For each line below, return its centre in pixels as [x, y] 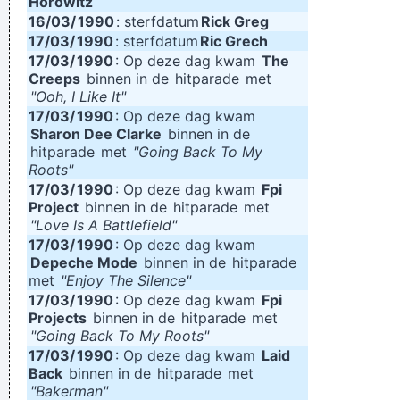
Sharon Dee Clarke [96, 134]
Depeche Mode [84, 262]
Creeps [54, 79]
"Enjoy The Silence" [126, 280]
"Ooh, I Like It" [78, 96]
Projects [58, 318]
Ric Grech [234, 41]
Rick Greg [235, 21]
